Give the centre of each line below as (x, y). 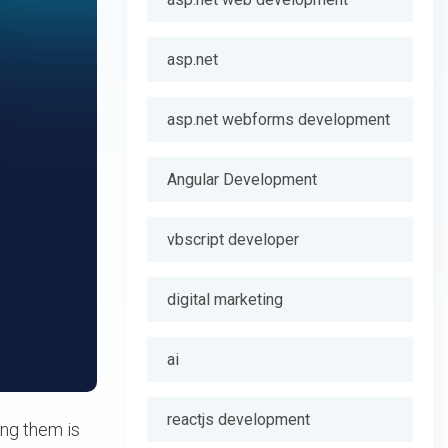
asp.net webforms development (278, 119)
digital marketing (225, 299)
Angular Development (242, 179)
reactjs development (238, 419)
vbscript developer (233, 239)
